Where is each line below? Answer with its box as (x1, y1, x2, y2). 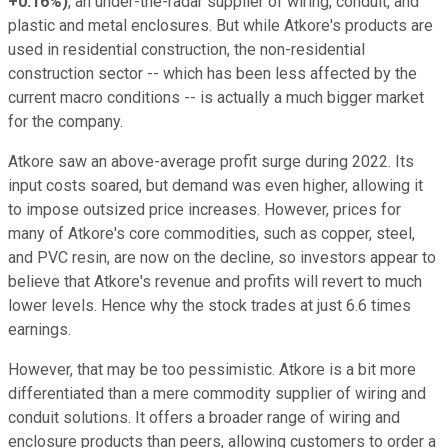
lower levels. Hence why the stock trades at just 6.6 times (8, 296, 411, 316)
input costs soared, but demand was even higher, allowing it (8, 176, 423, 196)
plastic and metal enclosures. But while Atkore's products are (8, 16, 433, 36)
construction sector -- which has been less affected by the (8, 64, 417, 84)
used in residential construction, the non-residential (8, 40, 365, 60)
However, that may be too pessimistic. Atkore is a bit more (8, 360, 416, 380)
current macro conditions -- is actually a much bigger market (8, 88, 424, 108)
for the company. (8, 112, 123, 132)
